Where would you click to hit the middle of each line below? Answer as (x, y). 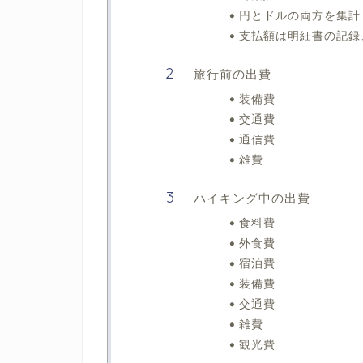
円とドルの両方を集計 (299, 15)
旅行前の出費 (233, 75)
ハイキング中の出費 (252, 199)
